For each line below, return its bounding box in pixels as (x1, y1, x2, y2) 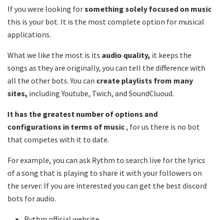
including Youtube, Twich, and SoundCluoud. (29, 88, 174, 98)
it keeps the (152, 50, 192, 60)
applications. (7, 29, 51, 39)
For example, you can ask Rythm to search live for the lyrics (7, 155, 205, 165)
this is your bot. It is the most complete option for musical (7, 16, 204, 27)
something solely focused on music (84, 3, 212, 14)
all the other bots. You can (7, 75, 96, 85)
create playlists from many (96, 75, 193, 85)
